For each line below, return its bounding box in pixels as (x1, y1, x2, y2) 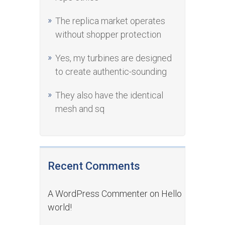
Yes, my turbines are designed (55, 53, 172, 63)
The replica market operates (55, 16, 165, 26)
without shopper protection (55, 29, 161, 40)
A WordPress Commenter (48, 188, 148, 199)
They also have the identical (55, 90, 163, 100)
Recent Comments (48, 160, 140, 172)
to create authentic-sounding (55, 66, 167, 77)
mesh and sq (55, 103, 104, 114)
